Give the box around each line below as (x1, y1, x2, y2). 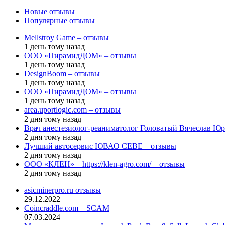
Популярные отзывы (24, 16, 95, 25)
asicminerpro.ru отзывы (24, 185, 101, 194)
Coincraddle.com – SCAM (24, 203, 109, 212)
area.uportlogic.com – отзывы (24, 105, 121, 114)
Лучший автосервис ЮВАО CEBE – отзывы (24, 141, 176, 150)
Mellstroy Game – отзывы (24, 33, 109, 42)
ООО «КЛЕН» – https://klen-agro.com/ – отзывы (24, 159, 185, 168)
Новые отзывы (24, 7, 75, 16)
